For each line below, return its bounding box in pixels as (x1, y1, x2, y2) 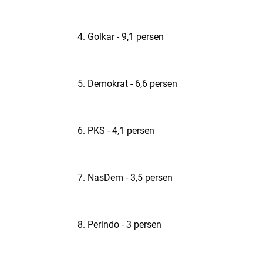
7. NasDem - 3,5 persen (77, 172, 173, 183)
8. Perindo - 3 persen (77, 219, 161, 230)
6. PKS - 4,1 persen (77, 125, 154, 136)
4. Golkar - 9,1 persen (77, 31, 164, 42)
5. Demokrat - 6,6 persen (77, 78, 177, 89)
